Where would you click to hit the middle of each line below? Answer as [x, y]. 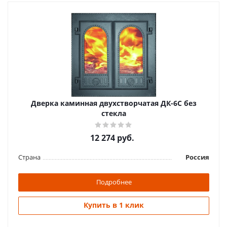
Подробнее [114, 182]
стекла [114, 113]
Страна [29, 157]
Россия [197, 157]
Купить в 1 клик [114, 205]
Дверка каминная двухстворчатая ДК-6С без [114, 103]
